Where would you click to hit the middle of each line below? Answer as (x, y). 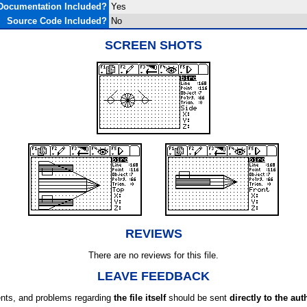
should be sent (198, 298)
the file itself (140, 298)
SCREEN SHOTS (153, 45)
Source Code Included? (57, 21)
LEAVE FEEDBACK (153, 276)
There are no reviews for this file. (153, 255)
